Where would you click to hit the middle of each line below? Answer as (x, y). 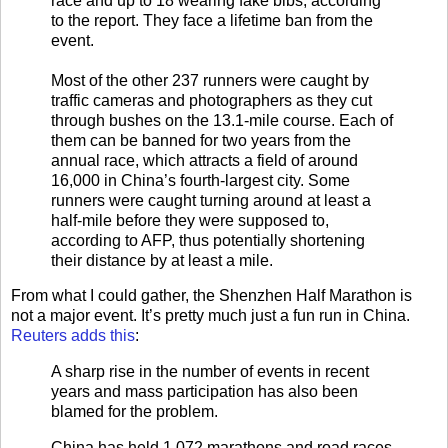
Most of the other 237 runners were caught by (210, 80)
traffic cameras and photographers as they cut (211, 100)
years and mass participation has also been (204, 392)
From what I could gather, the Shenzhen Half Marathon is (211, 296)
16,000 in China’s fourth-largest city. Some (200, 180)
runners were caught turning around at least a (211, 200)
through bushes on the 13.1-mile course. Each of (222, 120)
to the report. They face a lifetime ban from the (212, 20)
